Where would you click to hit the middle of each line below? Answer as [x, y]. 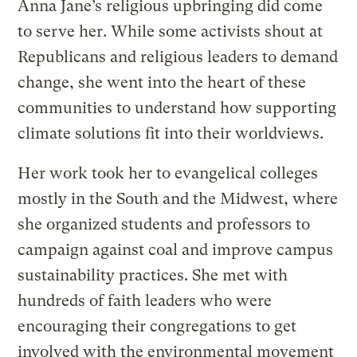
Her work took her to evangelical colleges [168, 174]
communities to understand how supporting [177, 108]
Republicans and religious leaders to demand [178, 57]
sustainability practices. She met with [153, 276]
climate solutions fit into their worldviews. [171, 134]
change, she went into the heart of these [162, 83]
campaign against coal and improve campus [176, 250]
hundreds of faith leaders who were [145, 301]
